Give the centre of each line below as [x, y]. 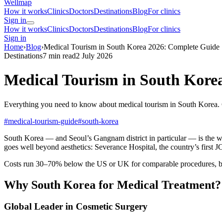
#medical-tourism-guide [41, 121]
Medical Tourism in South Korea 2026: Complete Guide [132, 47]
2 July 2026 [94, 55]
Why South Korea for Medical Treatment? [112, 185]
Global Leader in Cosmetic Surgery [76, 207]
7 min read [59, 55]
